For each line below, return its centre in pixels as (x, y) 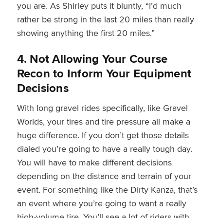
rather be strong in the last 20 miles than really (105, 19)
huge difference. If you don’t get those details (103, 135)
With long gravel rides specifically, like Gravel (102, 108)
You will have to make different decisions (94, 162)
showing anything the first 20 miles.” (86, 33)
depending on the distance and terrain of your (104, 176)
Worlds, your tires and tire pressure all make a (103, 121)
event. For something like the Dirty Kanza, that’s (107, 189)
